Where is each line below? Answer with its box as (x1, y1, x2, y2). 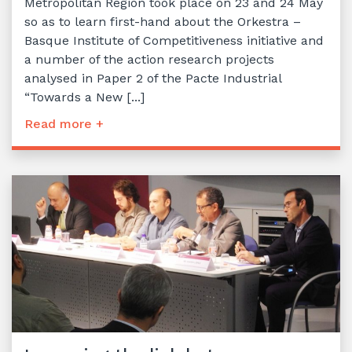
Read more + (24, 116, 104, 132)
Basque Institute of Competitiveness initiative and (24, 33, 324, 49)
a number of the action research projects (24, 52, 274, 68)
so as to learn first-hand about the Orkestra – (24, 14, 301, 30)
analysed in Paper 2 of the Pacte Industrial (24, 71, 281, 86)
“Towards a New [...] (24, 90, 145, 105)
